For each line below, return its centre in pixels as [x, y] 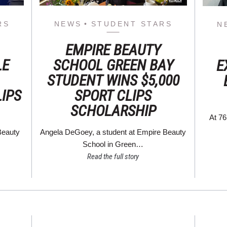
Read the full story [113, 157]
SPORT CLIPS [113, 96]
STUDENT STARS [132, 24]
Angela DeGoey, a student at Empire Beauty [113, 132]
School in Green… [113, 144]
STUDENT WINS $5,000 [113, 81]
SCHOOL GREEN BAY [113, 65]
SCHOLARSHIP [113, 111]
